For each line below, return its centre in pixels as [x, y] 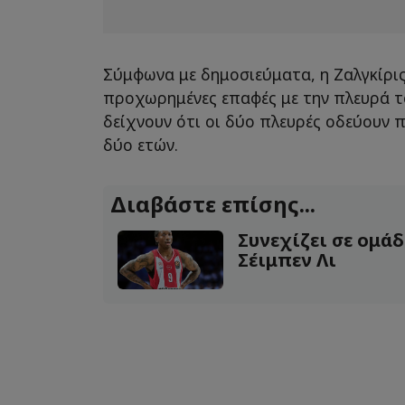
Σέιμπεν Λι [287, 259]
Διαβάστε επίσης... [213, 203]
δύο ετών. [141, 144]
